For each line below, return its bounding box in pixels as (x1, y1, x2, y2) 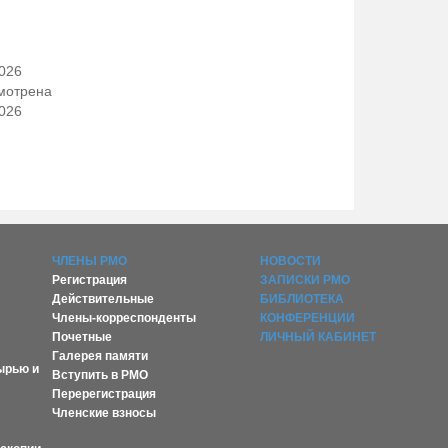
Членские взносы (51, 405, 156, 420)
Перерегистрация (51, 386, 156, 401)
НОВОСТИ (260, 253, 322, 268)
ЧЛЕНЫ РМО (51, 253, 127, 268)
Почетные (51, 329, 112, 344)
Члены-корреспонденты (51, 310, 196, 325)
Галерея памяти (51, 348, 148, 363)
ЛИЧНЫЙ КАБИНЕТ (260, 329, 377, 344)
